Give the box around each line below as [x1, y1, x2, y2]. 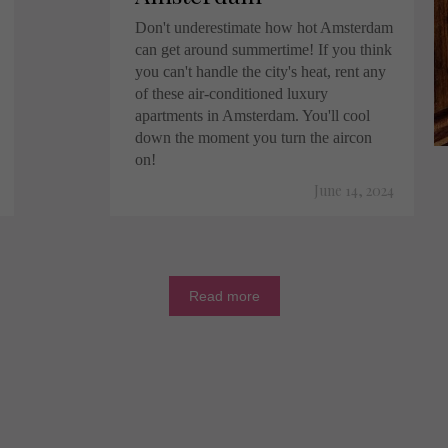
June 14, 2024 [314, 181, 394, 200]
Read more [188, 288, 260, 304]
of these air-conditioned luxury [135, 85, 328, 102]
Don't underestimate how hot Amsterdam [135, 19, 393, 36]
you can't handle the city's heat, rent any [135, 63, 386, 80]
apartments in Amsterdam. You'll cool [135, 107, 370, 124]
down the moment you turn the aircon [135, 129, 372, 146]
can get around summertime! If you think [135, 41, 392, 58]
